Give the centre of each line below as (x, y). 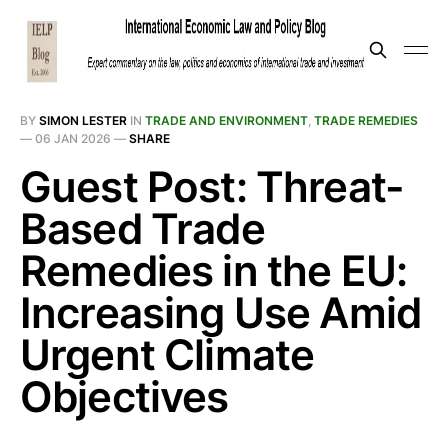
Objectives (124, 396)
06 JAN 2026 (73, 138)
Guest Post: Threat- (212, 186)
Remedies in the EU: (214, 270)
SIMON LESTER (83, 120)
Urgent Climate (167, 354)
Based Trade (142, 228)
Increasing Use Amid (221, 312)
